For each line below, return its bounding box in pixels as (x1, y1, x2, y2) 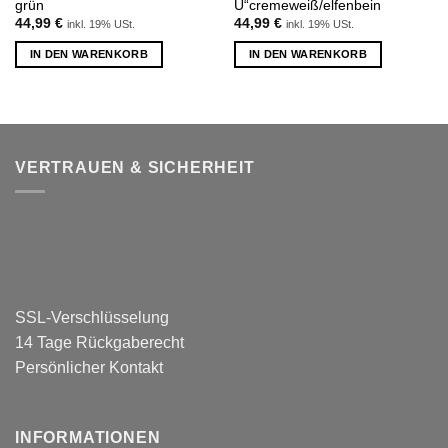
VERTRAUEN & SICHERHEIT (15, 158, 255, 176)
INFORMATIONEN (15, 428, 161, 446)
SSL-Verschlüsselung (15, 309, 169, 327)
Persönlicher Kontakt (15, 359, 163, 377)
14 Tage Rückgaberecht (15, 334, 184, 352)
